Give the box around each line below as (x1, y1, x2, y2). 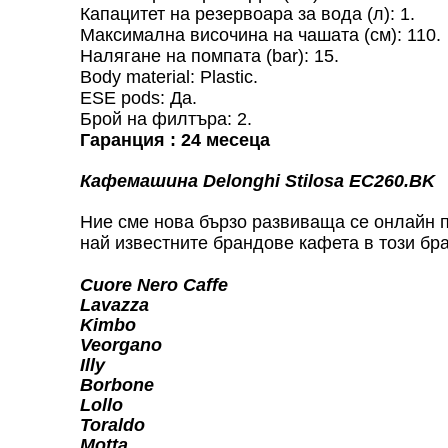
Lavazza (80, 294, 149, 315)
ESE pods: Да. (80, 87, 197, 108)
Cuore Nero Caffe (80, 274, 228, 295)
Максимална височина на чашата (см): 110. (80, 24, 441, 45)
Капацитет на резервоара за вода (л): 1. (80, 3, 415, 24)
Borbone (80, 374, 154, 395)
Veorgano (80, 334, 162, 355)
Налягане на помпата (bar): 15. (80, 45, 339, 66)
